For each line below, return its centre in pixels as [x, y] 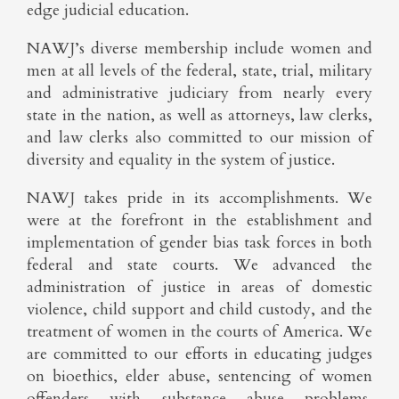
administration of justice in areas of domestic [199, 287]
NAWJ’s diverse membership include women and [199, 49]
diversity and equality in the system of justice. [181, 160]
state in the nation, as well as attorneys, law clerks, [199, 115]
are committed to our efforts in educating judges [199, 354]
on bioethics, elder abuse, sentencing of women [199, 376]
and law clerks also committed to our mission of [199, 138]
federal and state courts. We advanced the [199, 265]
